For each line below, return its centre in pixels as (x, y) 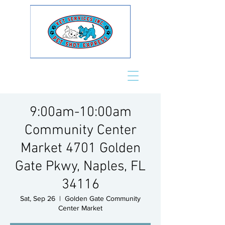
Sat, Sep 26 (38, 198)
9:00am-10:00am (80, 113)
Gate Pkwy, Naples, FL (80, 167)
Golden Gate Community (103, 198)
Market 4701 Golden (80, 149)
